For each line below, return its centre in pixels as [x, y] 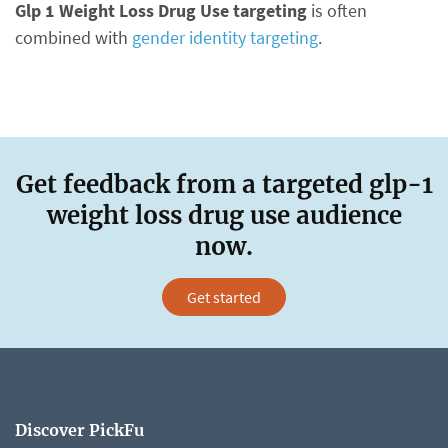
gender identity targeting [225, 38]
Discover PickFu [79, 430]
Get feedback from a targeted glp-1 [224, 185]
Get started [224, 297]
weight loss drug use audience [224, 216]
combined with [73, 38]
